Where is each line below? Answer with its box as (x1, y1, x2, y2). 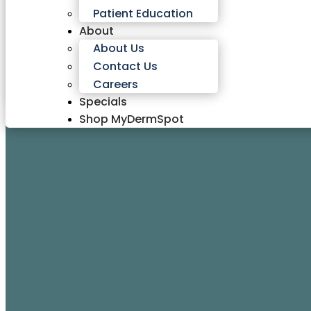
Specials (79, 94, 128, 110)
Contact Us (93, 58, 158, 74)
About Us (93, 40, 145, 56)
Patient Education (93, 6, 194, 22)
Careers (93, 76, 139, 92)
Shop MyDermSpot (79, 111, 185, 127)
